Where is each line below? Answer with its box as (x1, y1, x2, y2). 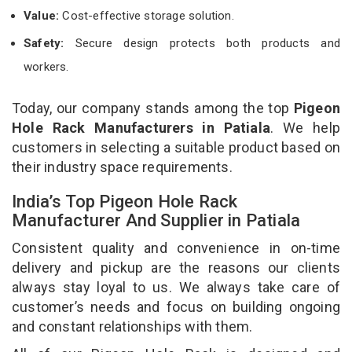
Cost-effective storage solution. (62, 8, 234, 23)
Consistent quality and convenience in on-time (12, 239, 340, 256)
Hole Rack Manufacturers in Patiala (12, 119, 271, 136)
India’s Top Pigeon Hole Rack (12, 191, 238, 211)
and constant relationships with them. (12, 317, 256, 335)
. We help (270, 119, 340, 136)
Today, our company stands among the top (12, 99, 294, 116)
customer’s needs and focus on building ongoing (12, 298, 340, 315)
